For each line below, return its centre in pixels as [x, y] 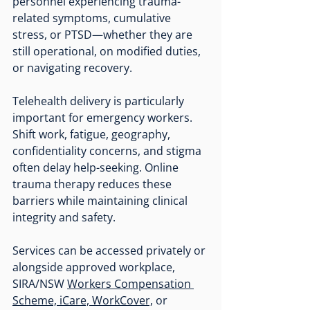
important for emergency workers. [104, 117]
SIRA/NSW [40, 283]
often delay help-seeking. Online [97, 167]
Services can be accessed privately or [110, 250]
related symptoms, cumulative [93, 18]
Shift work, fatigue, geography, [93, 134]
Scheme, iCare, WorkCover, [83, 300]
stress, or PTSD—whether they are [104, 34]
